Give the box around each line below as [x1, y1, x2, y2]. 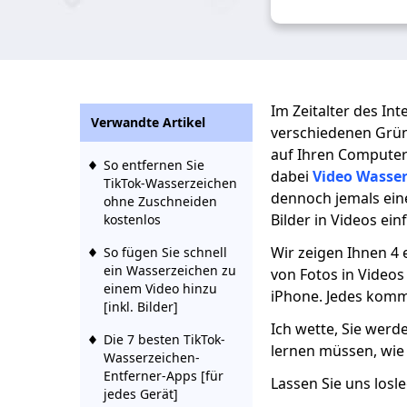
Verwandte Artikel [91, 114, 205, 131]
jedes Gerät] [104, 385, 178, 402]
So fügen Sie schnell [104, 243, 227, 261]
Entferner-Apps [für [104, 367, 223, 384]
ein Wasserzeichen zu [104, 262, 236, 279]
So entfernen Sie [104, 156, 204, 174]
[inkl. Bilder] [104, 298, 178, 315]
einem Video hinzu [104, 280, 217, 297]
